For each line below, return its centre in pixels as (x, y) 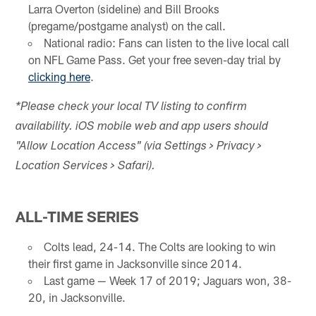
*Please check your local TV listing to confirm (132, 108)
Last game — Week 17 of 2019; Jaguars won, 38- (167, 281)
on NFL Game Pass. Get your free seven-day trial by (154, 60)
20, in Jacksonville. (77, 298)
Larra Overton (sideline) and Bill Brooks (123, 9)
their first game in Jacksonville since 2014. (135, 264)
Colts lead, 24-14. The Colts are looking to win (159, 247)
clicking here (59, 77)
